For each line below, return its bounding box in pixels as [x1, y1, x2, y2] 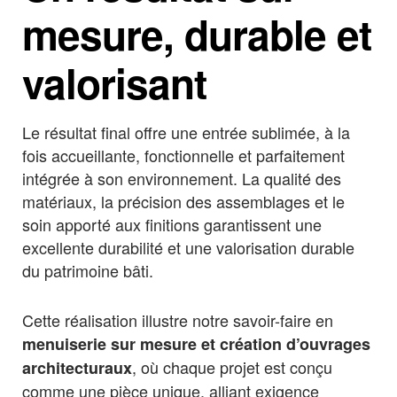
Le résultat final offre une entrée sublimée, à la [22, 121, 350, 144]
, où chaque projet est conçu [132, 354, 332, 378]
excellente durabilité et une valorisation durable [22, 236, 354, 260]
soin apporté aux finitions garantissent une [22, 213, 322, 237]
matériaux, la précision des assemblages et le [22, 190, 345, 214]
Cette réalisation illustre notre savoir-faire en [22, 307, 333, 331]
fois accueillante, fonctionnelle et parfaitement [22, 144, 345, 167]
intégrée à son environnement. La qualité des [22, 167, 341, 191]
